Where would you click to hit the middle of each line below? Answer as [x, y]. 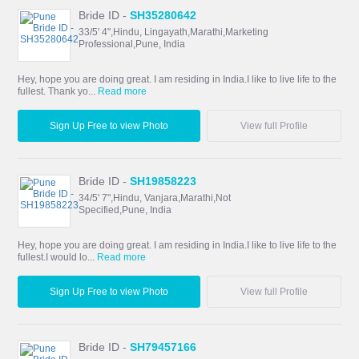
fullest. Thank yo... [58, 91]
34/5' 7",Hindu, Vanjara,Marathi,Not [155, 198]
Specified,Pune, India [125, 210]
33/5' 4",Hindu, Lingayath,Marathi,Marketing [174, 32]
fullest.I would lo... [58, 257]
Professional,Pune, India [132, 44]
